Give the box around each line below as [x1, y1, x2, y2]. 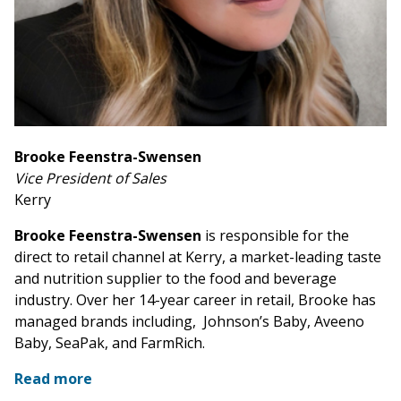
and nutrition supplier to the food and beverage [14, 269, 337, 289]
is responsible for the [201, 226, 349, 246]
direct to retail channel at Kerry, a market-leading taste [14, 247, 381, 268]
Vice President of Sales [14, 168, 166, 189]
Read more [14, 369, 92, 389]
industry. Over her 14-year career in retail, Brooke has [14, 290, 376, 311]
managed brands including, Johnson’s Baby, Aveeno [14, 311, 364, 332]
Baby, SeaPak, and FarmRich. [14, 333, 209, 354]
